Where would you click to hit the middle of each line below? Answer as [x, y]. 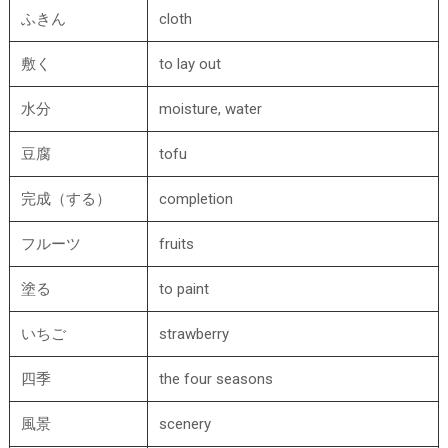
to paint [184, 289]
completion [196, 199]
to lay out [190, 64]
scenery [185, 424]
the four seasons [216, 379]
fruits [177, 244]
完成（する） [66, 199]
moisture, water [211, 109]
